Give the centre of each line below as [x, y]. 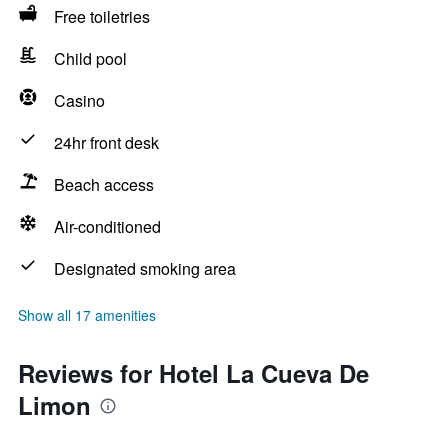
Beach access [104, 184]
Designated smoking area [145, 268]
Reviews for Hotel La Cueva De [193, 373]
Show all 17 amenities [87, 315]
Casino [79, 100]
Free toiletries [102, 16]
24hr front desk [106, 142]
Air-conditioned [107, 226]
